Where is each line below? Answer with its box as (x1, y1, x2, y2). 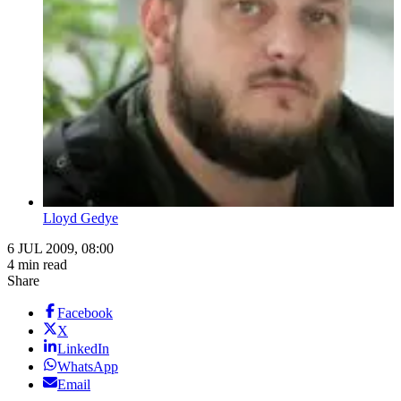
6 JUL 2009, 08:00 (7, 241, 114, 257)
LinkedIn (57, 341, 109, 357)
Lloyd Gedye (43, 210, 118, 226)
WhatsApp (57, 359, 118, 375)
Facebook (57, 305, 113, 321)
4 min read (7, 257, 67, 273)
